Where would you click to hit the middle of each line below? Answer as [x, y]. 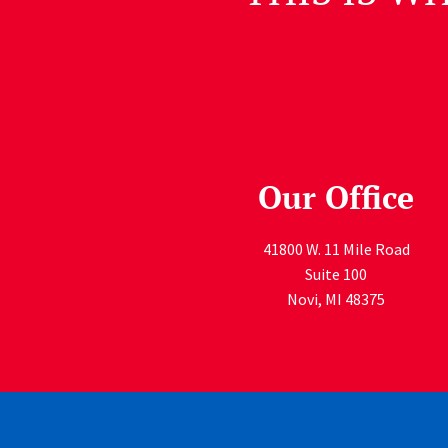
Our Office [336, 196]
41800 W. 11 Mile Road [336, 248]
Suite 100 [336, 273]
